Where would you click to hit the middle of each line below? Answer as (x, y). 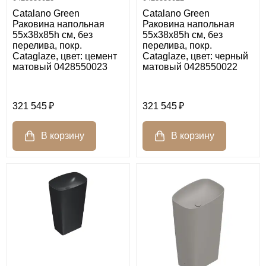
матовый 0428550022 (190, 66)
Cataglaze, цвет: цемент (65, 56)
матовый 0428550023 (60, 66)
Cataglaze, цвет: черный (195, 56)
